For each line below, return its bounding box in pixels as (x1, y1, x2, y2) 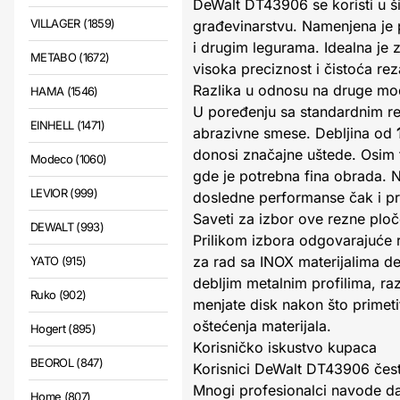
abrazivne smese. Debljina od (193, 124, 396, 142)
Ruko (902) (30, 287, 87, 302)
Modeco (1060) (30, 152, 107, 166)
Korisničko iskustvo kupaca (193, 338, 377, 356)
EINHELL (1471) (30, 118, 104, 132)
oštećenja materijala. (193, 317, 331, 335)
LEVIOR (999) (30, 186, 98, 200)
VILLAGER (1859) (30, 16, 115, 30)
